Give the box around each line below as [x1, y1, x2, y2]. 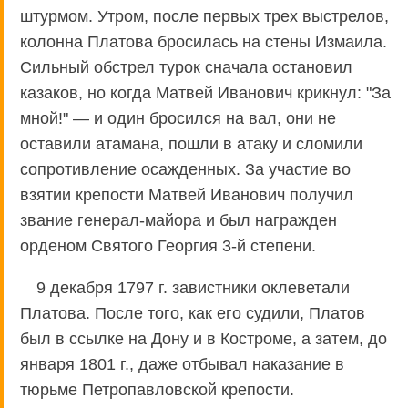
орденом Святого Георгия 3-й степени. [20, 236, 316, 255]
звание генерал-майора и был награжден [20, 210, 337, 229]
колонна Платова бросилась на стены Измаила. [20, 32, 387, 51]
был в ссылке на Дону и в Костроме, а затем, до [20, 329, 387, 348]
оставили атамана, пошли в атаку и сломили [20, 134, 362, 153]
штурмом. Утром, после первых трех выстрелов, [20, 6, 389, 25]
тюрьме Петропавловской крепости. [20, 380, 294, 399]
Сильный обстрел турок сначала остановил [20, 57, 352, 76]
